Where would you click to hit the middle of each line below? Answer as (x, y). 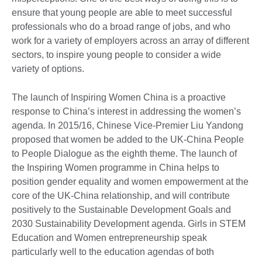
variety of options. (49, 68)
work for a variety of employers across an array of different (130, 40)
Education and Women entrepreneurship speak (109, 237)
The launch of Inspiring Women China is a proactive (119, 97)
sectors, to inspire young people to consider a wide (116, 54)
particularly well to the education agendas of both (113, 251)
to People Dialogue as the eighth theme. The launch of (124, 153)
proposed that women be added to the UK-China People (128, 139)
